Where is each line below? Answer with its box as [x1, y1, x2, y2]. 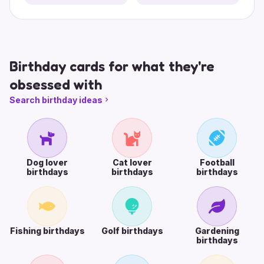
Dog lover [27, 157, 68, 167]
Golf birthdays [101, 225, 163, 236]
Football [199, 157, 235, 167]
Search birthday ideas [9, 94, 103, 105]
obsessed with [9, 75, 102, 93]
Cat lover [112, 157, 152, 167]
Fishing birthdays [9, 225, 85, 236]
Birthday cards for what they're [9, 57, 214, 75]
